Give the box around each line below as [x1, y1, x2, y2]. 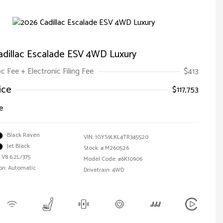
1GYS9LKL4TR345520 [95, 132, 148, 142]
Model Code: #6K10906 [84, 154, 142, 164]
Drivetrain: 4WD [84, 165, 124, 175]
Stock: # [84, 143, 104, 153]
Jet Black [7, 141, 30, 151]
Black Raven [7, 130, 40, 140]
